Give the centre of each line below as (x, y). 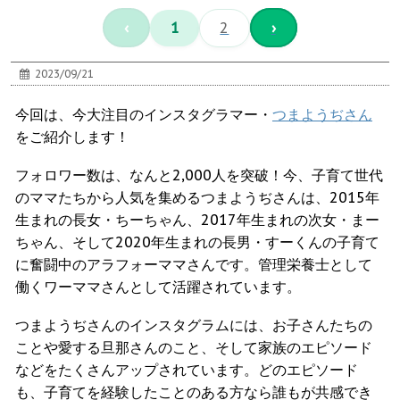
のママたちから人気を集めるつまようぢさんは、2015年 (197, 198)
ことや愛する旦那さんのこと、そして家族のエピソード (194, 348)
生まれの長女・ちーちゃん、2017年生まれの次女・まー (197, 220)
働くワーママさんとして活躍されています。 (158, 287)
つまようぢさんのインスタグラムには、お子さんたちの (194, 325)
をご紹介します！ (72, 137)
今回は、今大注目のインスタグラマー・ (144, 115)
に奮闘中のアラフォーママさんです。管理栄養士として (194, 265)
